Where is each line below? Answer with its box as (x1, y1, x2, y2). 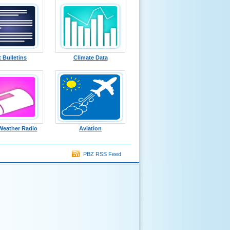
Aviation (79, 125, 102, 131)
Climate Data (73, 54, 108, 61)
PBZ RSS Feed (80, 151, 121, 157)
